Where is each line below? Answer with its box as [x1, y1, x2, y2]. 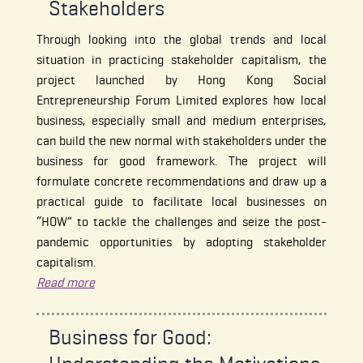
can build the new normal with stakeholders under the [36, 133, 327, 149]
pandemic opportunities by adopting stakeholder [36, 234, 327, 250]
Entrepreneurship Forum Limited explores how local [36, 92, 327, 109]
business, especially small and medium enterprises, [36, 113, 327, 129]
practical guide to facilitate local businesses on [36, 194, 327, 210]
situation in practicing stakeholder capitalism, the [36, 52, 327, 68]
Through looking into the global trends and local [36, 32, 327, 48]
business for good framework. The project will [36, 153, 327, 169]
